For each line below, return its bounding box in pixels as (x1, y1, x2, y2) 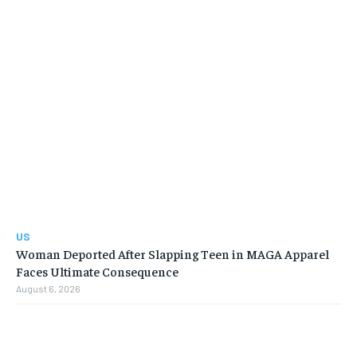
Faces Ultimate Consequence (16, 263, 178, 280)
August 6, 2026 (16, 283, 80, 295)
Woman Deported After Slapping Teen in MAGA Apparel (16, 245, 329, 262)
